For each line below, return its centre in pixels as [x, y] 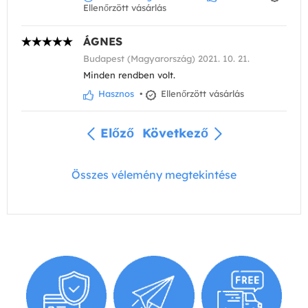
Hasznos [115, 94]
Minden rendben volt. [129, 75]
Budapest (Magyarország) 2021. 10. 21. [166, 59]
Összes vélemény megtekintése [154, 174]
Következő [175, 133]
